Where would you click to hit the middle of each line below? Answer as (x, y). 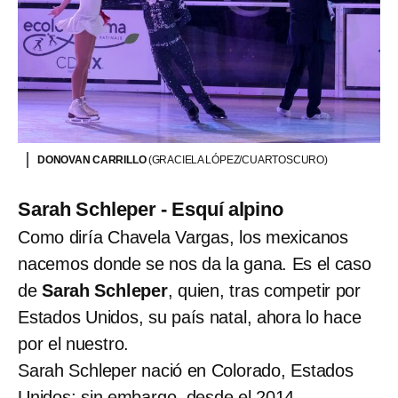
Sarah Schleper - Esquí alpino (151, 209)
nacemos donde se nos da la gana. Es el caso (195, 263)
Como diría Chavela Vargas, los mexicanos (183, 237)
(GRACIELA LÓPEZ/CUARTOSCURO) (238, 159)
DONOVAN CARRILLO (93, 159)
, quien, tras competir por (264, 290)
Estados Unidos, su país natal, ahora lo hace (190, 317)
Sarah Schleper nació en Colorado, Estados (186, 370)
